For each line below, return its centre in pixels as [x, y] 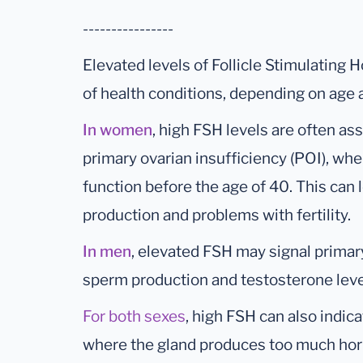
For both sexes [134, 317]
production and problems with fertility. [217, 216]
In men [107, 252]
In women [117, 130]
